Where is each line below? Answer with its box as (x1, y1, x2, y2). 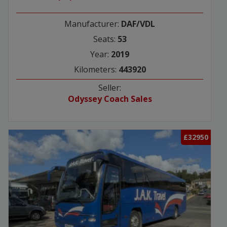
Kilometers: (73, 64, 119, 75)
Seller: (98, 82, 121, 94)
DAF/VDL (121, 18, 155, 30)
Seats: (93, 33, 118, 45)
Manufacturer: (64, 18, 121, 30)
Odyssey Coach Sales (67, 93, 152, 105)
